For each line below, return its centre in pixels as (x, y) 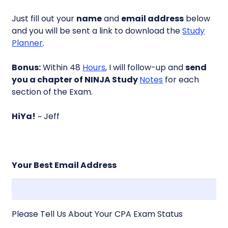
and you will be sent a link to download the (97, 31)
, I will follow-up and (146, 67)
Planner (27, 43)
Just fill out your (44, 18)
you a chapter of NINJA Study (76, 79)
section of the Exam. (52, 92)
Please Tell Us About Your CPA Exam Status (97, 214)
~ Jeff (48, 116)
